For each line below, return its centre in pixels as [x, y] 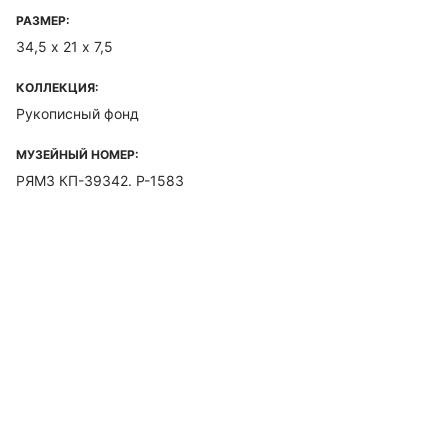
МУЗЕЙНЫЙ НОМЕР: [77, 154]
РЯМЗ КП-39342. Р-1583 [100, 180]
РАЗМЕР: [43, 20]
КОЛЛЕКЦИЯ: [57, 87]
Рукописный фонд [77, 113]
